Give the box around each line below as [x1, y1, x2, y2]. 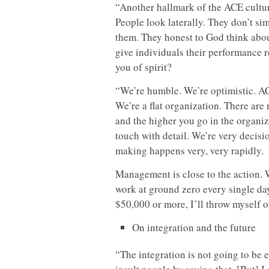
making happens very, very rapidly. [115, 143, 264, 157]
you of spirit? [115, 59, 172, 74]
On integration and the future [132, 220, 256, 234]
